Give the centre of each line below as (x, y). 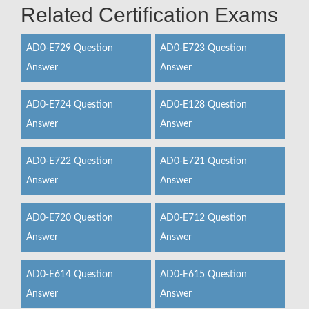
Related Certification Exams (149, 15)
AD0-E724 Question (70, 105)
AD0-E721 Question (203, 161)
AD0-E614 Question (70, 275)
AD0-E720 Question (70, 218)
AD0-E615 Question (203, 275)
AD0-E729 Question (70, 48)
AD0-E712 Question (203, 218)
